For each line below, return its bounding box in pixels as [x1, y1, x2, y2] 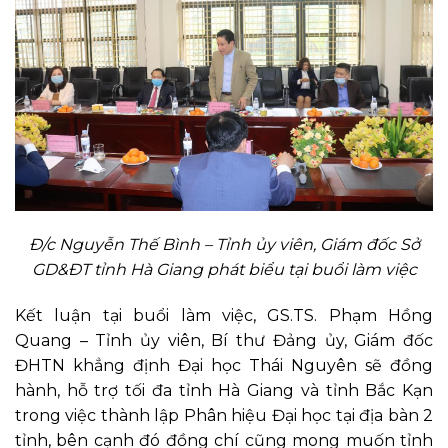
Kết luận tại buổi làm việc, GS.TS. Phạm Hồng [15, 305, 433, 325]
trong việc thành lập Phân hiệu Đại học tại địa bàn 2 [15, 405, 433, 425]
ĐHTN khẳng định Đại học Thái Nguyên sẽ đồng [15, 355, 433, 375]
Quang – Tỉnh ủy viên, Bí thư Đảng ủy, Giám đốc [15, 330, 433, 350]
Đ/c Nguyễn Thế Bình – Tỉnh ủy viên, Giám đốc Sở [28, 234, 420, 254]
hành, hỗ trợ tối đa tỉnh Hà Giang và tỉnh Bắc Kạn [15, 380, 433, 400]
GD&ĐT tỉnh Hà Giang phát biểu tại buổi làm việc [31, 259, 417, 279]
